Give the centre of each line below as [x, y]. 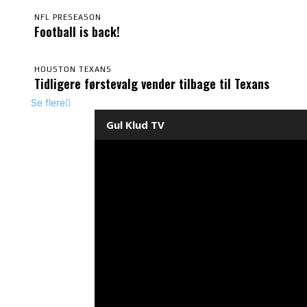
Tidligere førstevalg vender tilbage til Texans [152, 83]
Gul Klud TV [135, 124]
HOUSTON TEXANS [73, 69]
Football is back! [79, 31]
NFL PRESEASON [68, 17]
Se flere [48, 102]
